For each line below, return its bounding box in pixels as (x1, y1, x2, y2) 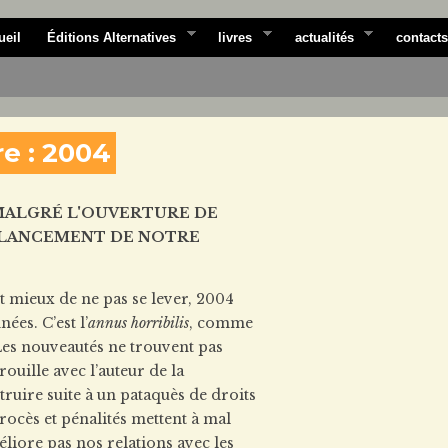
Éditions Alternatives (47, 30, 176, 45)
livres (218, 30, 253, 45)
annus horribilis (88, 314, 189, 332)
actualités (294, 30, 354, 45)
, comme (189, 314, 253, 332)
